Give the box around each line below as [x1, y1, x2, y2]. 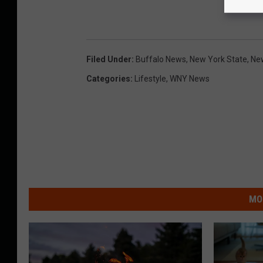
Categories [86, 74, 130, 84]
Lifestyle [134, 74, 166, 84]
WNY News [170, 74, 210, 84]
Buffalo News [136, 55, 186, 65]
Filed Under [86, 55, 131, 65]
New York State [190, 55, 247, 65]
